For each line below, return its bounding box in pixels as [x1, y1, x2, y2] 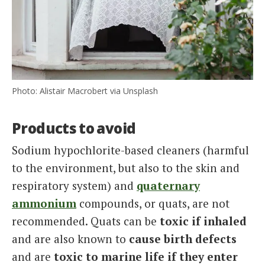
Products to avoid [12, 118, 136, 138]
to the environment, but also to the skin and [12, 160, 240, 176]
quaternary [137, 178, 200, 193]
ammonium [12, 196, 76, 211]
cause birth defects [129, 231, 237, 247]
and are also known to [12, 231, 129, 247]
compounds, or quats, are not [76, 196, 230, 211]
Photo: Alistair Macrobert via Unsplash [12, 85, 158, 96]
